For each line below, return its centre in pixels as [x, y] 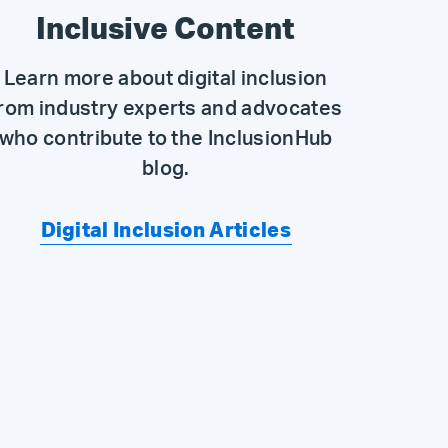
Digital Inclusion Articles [165, 231]
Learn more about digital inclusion [165, 79]
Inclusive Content [166, 30]
